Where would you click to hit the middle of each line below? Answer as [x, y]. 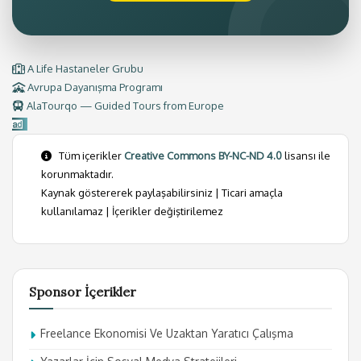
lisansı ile [307, 155]
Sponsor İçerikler [83, 291]
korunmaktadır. [77, 174]
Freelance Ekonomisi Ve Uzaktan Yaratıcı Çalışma [167, 333]
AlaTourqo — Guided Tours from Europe [124, 105]
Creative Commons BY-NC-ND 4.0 [203, 155]
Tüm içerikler [89, 155]
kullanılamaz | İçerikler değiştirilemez [132, 211]
